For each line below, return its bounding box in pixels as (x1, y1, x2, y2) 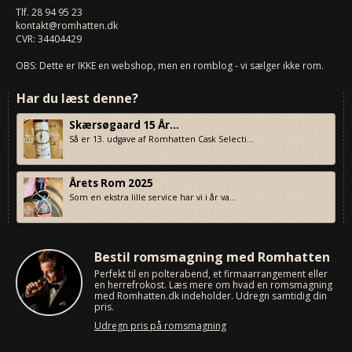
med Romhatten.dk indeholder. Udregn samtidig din (94, 289, 327, 303)
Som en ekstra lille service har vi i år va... (69, 192, 236, 203)
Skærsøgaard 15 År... (69, 118, 179, 133)
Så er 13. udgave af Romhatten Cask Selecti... (69, 134, 254, 145)
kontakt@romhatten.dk (16, 19, 118, 33)
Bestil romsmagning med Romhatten (94, 248, 330, 266)
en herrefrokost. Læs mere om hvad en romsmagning (94, 278, 332, 292)
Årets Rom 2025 (69, 176, 153, 191)
